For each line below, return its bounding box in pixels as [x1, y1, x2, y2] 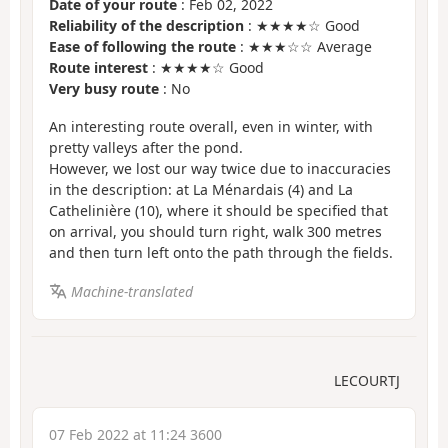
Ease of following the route [49, 36, 236, 56]
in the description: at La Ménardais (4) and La [49, 180, 353, 200]
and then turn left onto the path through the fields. [49, 243, 393, 263]
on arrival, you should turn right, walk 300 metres [49, 222, 382, 242]
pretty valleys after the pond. [49, 138, 243, 158]
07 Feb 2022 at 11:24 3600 [49, 425, 222, 445]
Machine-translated [70, 281, 193, 301]
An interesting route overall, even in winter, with [49, 117, 373, 137]
